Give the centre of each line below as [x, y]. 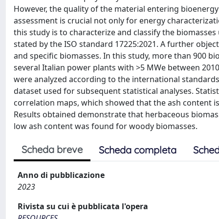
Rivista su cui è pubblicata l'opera [83, 206]
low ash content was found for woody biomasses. [106, 126]
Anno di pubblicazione [61, 175]
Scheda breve [52, 149]
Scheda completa [138, 150]
